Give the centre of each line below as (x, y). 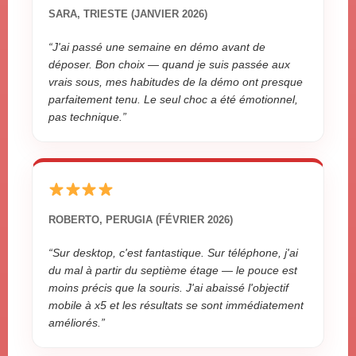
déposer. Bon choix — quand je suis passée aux (169, 65)
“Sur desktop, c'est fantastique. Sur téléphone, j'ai (173, 253)
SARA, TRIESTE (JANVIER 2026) (128, 14)
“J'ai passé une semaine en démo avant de (157, 47)
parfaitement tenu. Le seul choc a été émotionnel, (173, 100)
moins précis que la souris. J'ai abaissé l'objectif (168, 288)
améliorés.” (77, 323)
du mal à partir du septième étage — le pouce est (173, 271)
